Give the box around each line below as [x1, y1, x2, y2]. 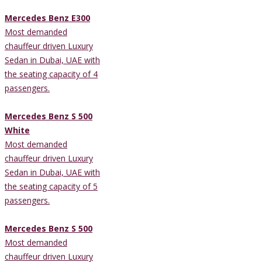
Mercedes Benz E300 [5, 12, 90, 23]
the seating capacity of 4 [5, 68, 98, 80]
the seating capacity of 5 [5, 180, 98, 192]
